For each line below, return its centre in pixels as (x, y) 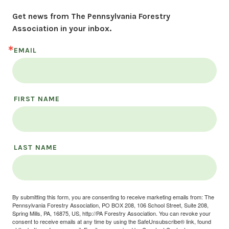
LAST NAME (36, 148)
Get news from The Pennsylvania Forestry (91, 16)
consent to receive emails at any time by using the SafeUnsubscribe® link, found (112, 222)
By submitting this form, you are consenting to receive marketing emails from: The (113, 197)
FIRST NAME (37, 99)
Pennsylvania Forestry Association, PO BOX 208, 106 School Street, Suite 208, (110, 205)
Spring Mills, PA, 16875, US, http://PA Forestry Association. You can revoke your (111, 213)
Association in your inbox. (62, 29)
